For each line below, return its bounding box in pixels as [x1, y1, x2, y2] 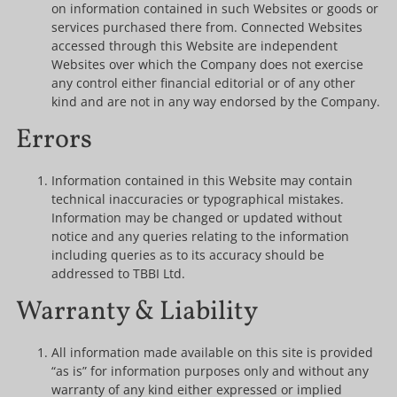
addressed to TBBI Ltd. [51, 264, 185, 282]
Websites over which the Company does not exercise [51, 55, 363, 73]
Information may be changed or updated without [51, 208, 342, 226]
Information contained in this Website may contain [51, 171, 353, 189]
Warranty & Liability [15, 292, 258, 331]
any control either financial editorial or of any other [51, 74, 355, 91]
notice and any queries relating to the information [51, 227, 349, 245]
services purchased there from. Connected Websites [51, 18, 362, 35]
